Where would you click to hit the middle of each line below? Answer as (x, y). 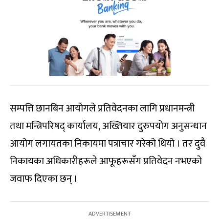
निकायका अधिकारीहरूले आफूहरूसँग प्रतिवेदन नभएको (106, 161)
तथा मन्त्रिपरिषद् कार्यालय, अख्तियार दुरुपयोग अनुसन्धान (108, 126)
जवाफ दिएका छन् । (44, 179)
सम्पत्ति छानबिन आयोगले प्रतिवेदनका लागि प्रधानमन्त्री (102, 108)
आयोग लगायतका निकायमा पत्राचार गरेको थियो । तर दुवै (108, 143)
